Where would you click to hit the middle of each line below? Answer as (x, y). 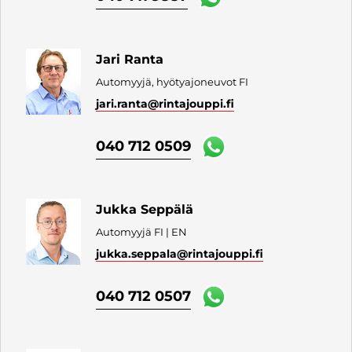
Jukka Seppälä (145, 209)
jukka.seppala (137, 253)
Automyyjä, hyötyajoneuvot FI (172, 81)
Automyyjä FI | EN (142, 231)
